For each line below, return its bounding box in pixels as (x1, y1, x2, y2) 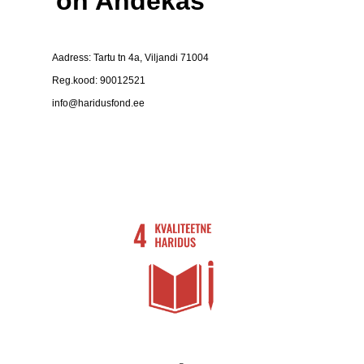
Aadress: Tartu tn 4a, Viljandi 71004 (52, 52, 209, 63)
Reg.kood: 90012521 (52, 75, 145, 86)
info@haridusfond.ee (52, 97, 145, 109)
